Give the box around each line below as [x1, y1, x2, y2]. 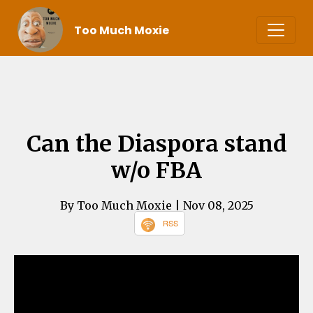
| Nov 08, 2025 [174, 198, 254, 213]
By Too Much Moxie [59, 198, 175, 213]
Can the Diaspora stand [26, 130, 287, 159]
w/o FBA [111, 156, 202, 185]
